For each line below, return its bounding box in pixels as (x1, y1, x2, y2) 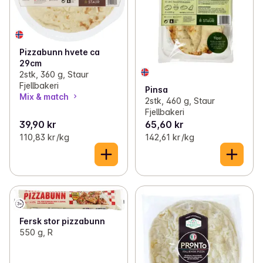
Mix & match (19, 91, 69, 102)
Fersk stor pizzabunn (19, 215, 105, 226)
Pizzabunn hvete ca (19, 46, 100, 57)
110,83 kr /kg (19, 132, 69, 143)
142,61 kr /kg (144, 132, 194, 143)
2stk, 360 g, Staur (19, 69, 89, 79)
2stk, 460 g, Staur (144, 96, 215, 106)
